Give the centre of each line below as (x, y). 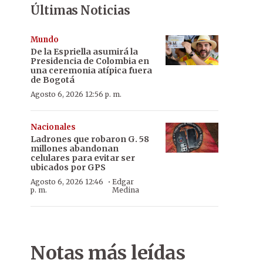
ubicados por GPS (68, 167)
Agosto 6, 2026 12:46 (67, 182)
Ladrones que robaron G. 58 (90, 139)
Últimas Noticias (80, 10)
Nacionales (53, 127)
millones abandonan (75, 149)
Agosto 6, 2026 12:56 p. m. (76, 94)
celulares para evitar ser (83, 158)
